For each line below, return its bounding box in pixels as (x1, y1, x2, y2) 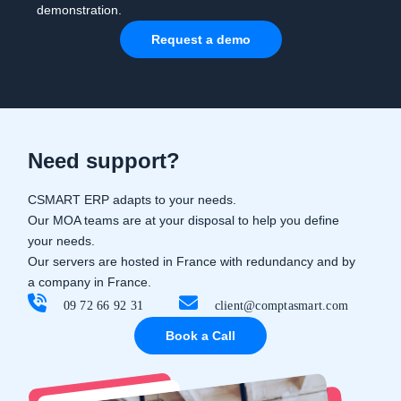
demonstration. (37, 3, 123, 17)
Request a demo (150, 32, 251, 47)
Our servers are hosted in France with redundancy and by (28, 254, 355, 269)
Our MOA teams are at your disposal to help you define (28, 213, 339, 227)
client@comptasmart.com (210, 299, 348, 312)
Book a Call (166, 328, 235, 343)
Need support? (28, 149, 180, 173)
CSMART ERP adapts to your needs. (28, 192, 236, 207)
